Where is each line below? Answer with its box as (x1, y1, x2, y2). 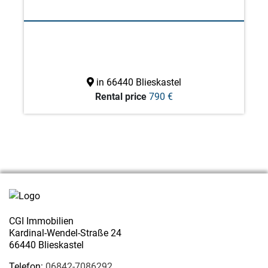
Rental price (95, 91, 147, 102)
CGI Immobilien (9, 215, 74, 227)
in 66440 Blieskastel (94, 77, 181, 88)
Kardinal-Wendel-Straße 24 (9, 227, 121, 239)
